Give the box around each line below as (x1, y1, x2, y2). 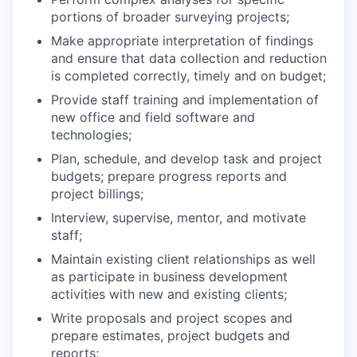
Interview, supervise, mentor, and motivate (51, 210, 306, 226)
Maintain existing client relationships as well (51, 251, 316, 268)
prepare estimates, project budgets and (51, 328, 290, 344)
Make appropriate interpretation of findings (51, 33, 313, 49)
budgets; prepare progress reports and (51, 168, 287, 185)
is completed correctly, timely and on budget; (51, 68, 326, 84)
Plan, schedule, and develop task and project (51, 151, 322, 167)
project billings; (51, 186, 143, 202)
